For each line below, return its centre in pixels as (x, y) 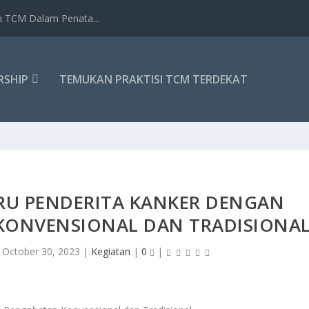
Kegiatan (110, 251)
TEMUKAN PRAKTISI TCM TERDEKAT (154, 79)
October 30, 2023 (41, 251)
